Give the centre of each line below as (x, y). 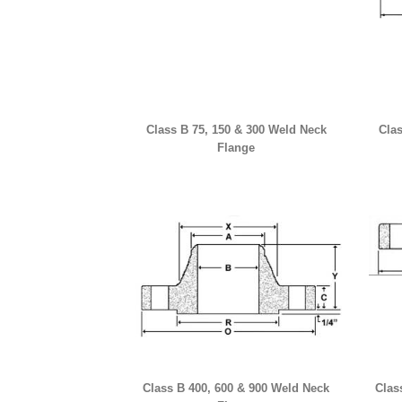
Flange (236, 148)
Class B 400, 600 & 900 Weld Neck (236, 388)
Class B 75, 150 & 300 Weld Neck (236, 130)
